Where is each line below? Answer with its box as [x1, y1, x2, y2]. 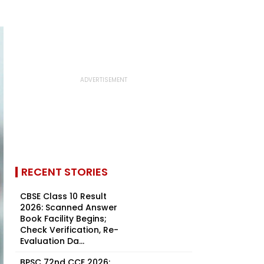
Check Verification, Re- [20, 224, 118, 236]
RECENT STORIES [21, 164, 108, 179]
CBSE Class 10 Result [20, 190, 107, 202]
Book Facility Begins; [20, 213, 107, 225]
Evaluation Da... [20, 235, 84, 247]
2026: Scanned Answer [20, 202, 117, 213]
